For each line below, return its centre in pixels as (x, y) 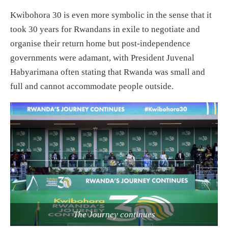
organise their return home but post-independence (100, 44)
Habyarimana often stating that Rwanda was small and (108, 72)
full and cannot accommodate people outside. (92, 86)
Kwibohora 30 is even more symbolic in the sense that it (111, 15)
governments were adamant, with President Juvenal (102, 58)
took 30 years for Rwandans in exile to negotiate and (105, 29)
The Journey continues (114, 215)
